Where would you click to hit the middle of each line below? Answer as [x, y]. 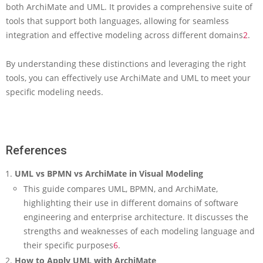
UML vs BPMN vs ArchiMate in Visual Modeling [109, 173]
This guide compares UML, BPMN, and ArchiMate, [121, 189]
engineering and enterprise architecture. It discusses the [136, 217]
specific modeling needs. [55, 92]
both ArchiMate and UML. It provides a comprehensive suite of [129, 7]
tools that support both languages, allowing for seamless [117, 21]
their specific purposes [68, 245]
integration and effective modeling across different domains [124, 35]
